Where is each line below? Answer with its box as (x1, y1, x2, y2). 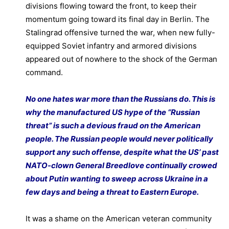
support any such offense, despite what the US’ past (26, 147, 219, 157)
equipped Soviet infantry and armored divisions (26, 41, 197, 51)
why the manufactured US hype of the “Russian (26, 107, 200, 118)
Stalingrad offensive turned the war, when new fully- (26, 28, 215, 38)
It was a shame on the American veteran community (26, 214, 212, 224)
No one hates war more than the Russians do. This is (26, 94, 215, 104)
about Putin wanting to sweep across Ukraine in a (26, 174, 208, 184)
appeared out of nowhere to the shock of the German (26, 54, 217, 64)
